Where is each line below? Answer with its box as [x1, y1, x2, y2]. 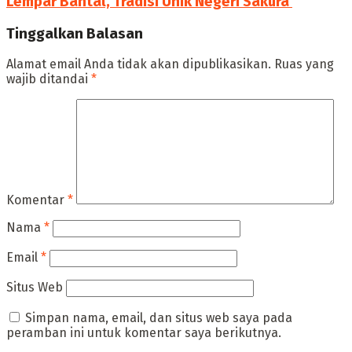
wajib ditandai [6, 71, 91, 87]
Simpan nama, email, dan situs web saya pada [25, 310, 292, 326]
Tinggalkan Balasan [6, 24, 143, 42]
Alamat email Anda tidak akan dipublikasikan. [6, 57, 271, 72]
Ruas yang [274, 57, 334, 72]
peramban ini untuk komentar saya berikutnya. [6, 325, 281, 341]
